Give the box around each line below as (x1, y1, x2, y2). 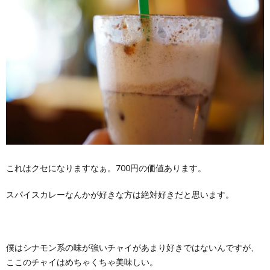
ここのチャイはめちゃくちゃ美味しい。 (6, 257, 158, 268)
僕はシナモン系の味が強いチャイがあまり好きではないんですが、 (6, 242, 259, 253)
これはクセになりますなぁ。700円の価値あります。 (6, 163, 206, 174)
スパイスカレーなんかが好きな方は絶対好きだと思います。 (6, 189, 234, 200)
